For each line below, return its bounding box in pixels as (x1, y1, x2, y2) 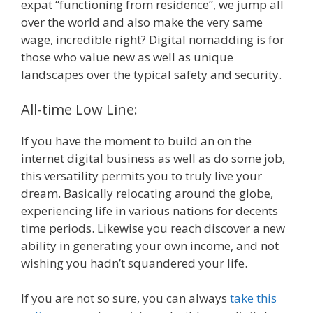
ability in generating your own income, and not (21, 237, 279, 254)
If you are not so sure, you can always (21, 290, 227, 307)
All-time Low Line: (21, 99, 138, 119)
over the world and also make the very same (21, 14, 263, 31)
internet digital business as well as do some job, (21, 150, 285, 166)
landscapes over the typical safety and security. (21, 66, 282, 83)
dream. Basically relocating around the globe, (21, 184, 273, 201)
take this (227, 290, 277, 307)
